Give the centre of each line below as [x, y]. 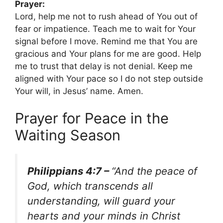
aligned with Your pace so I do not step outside [109, 78]
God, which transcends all [90, 186]
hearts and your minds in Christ [104, 216]
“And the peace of [154, 171]
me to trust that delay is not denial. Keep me [104, 66]
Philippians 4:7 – [69, 171]
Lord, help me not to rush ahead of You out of [106, 16]
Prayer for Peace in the [92, 118]
